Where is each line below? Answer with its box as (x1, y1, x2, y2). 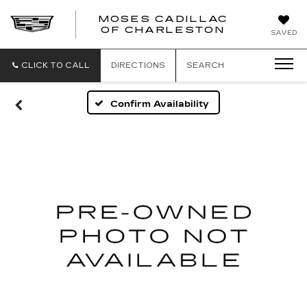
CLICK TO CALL (21, 61, 90, 70)
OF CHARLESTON (101, 25, 225, 35)
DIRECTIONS (111, 61, 165, 70)
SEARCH (186, 61, 224, 70)
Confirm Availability (110, 99, 210, 110)
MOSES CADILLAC (97, 14, 228, 24)
